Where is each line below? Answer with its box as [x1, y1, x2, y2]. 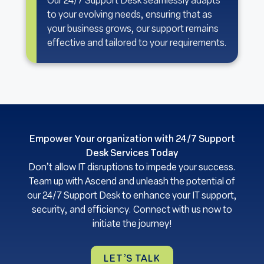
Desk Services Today [86, 149, 178, 159]
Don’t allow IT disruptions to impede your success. [28, 163, 236, 173]
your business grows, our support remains [47, 24, 219, 34]
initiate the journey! [93, 220, 171, 229]
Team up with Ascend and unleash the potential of [29, 177, 235, 187]
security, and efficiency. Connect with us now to [32, 206, 232, 215]
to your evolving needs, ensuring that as [47, 10, 212, 20]
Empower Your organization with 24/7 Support [29, 135, 235, 144]
